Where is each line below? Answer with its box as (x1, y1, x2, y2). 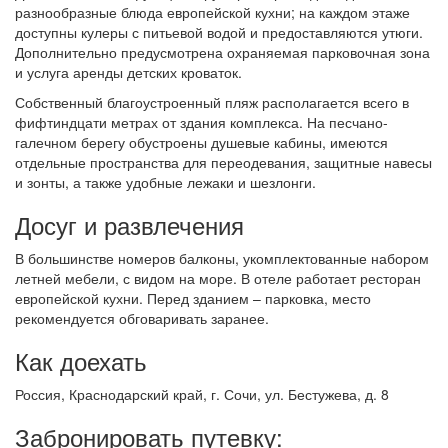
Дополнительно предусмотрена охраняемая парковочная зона (15, 42, 430, 62)
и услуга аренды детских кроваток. (15, 62, 242, 82)
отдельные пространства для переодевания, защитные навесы (15, 152, 432, 172)
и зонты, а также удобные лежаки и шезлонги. (15, 172, 316, 192)
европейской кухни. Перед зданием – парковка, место (15, 288, 371, 308)
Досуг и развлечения (15, 207, 244, 242)
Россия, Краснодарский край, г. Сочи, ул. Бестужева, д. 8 (15, 384, 389, 404)
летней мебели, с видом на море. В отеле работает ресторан (15, 268, 421, 288)
